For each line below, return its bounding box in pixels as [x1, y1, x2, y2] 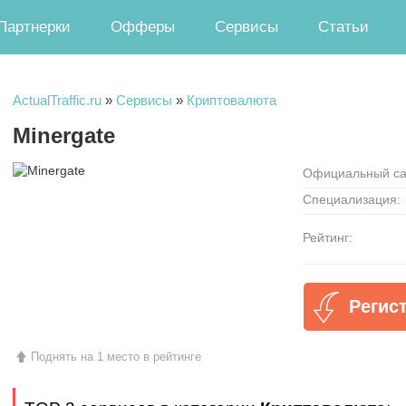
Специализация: [303, 192, 401, 207]
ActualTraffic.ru [13, 92, 101, 108]
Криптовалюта [187, 92, 276, 108]
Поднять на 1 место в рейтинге [30, 350, 201, 363]
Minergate [13, 123, 115, 148]
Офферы [111, 18, 175, 35]
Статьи [318, 18, 369, 35]
